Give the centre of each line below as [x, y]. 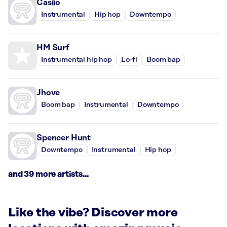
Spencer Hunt [64, 138]
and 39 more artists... [48, 174]
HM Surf [53, 47]
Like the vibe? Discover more [93, 213]
